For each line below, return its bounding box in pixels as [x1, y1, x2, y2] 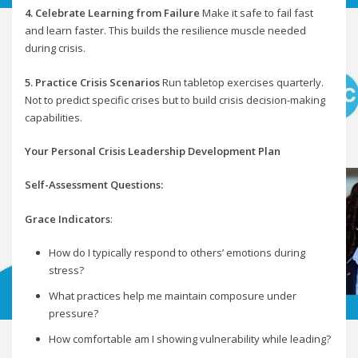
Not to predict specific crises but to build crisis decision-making [25, 92, 326, 107]
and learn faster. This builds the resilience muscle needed [25, 23, 307, 38]
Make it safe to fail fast [200, 6, 314, 21]
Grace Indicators [25, 211, 111, 226]
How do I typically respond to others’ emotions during [48, 245, 305, 260]
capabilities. [25, 109, 83, 125]
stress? [48, 262, 84, 277]
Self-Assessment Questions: [25, 177, 164, 193]
